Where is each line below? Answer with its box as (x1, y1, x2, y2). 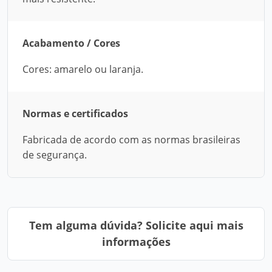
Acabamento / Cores (22, 36, 120, 50)
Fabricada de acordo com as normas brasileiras (22, 133, 240, 146)
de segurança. (22, 148, 87, 161)
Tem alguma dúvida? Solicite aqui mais (29, 218, 243, 233)
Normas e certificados (22, 107, 128, 120)
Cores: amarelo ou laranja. (22, 63, 143, 76)
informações (101, 234, 171, 249)
